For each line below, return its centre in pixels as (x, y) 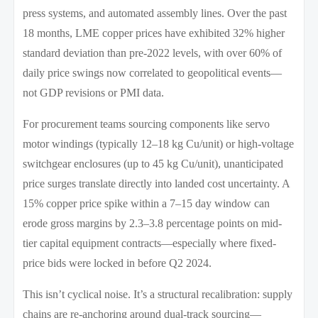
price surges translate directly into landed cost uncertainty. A (157, 183)
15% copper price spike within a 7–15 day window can (147, 203)
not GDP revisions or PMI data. (94, 92)
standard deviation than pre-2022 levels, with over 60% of (153, 53)
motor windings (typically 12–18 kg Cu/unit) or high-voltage (159, 143)
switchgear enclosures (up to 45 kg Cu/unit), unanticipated (153, 163)
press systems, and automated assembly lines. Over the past (155, 13)
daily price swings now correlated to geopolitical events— (153, 72)
